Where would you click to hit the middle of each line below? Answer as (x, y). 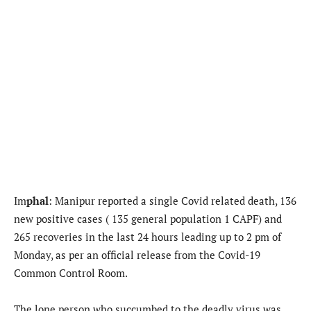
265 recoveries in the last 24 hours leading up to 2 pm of (148, 237)
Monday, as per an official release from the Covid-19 (137, 255)
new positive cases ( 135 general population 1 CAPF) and (148, 219)
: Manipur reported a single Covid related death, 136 (173, 201)
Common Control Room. (71, 273)
